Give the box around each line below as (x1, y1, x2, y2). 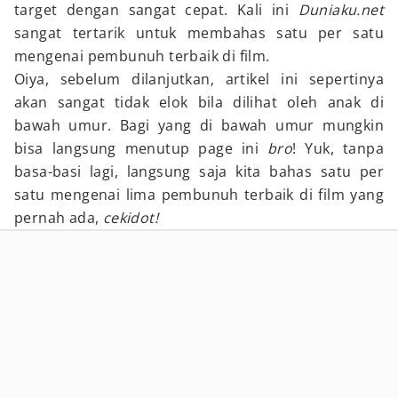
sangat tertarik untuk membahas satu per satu (14, 23, 384, 43)
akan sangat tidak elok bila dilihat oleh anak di (14, 92, 384, 112)
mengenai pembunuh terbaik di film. (14, 46, 270, 66)
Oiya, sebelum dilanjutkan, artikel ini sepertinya (14, 69, 384, 89)
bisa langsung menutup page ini (14, 139, 267, 158)
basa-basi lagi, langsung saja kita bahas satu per (14, 162, 384, 181)
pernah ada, (14, 208, 103, 227)
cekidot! (102, 208, 159, 227)
